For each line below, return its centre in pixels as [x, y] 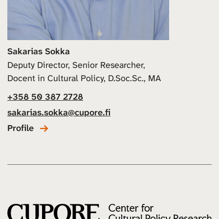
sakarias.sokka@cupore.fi [59, 113]
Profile [21, 128]
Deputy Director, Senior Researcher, [76, 65]
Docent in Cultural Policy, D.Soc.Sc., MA [84, 78]
